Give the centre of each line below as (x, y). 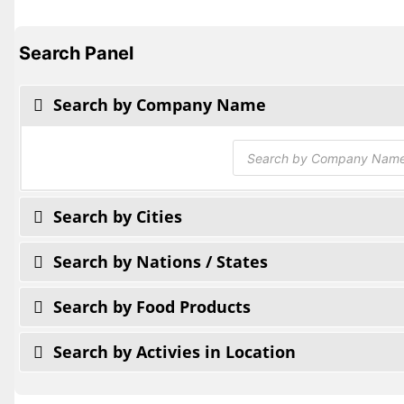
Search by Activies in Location (172, 352)
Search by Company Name (157, 105)
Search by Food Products (150, 307)
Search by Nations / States (158, 262)
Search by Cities (115, 217)
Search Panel (76, 54)
